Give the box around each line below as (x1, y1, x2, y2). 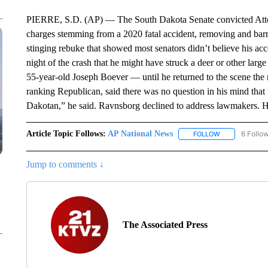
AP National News (107, 129, 173, 138)
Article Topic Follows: (26, 129, 106, 138)
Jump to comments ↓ (26, 159, 104, 170)
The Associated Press (122, 220, 208, 230)
